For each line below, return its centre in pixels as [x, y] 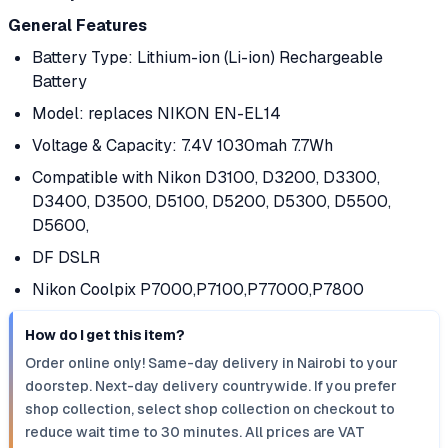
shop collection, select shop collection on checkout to [210, 409]
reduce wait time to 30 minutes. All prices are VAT [195, 432]
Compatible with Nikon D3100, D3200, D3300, [206, 177]
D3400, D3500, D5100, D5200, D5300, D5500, [211, 201]
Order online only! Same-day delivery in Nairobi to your [211, 363]
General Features [77, 25]
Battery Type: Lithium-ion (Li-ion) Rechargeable [207, 57]
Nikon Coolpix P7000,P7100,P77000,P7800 [198, 289]
